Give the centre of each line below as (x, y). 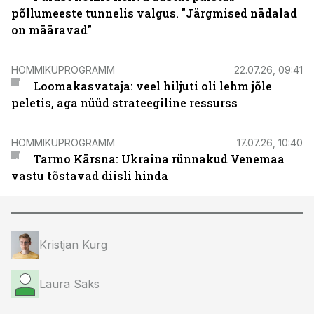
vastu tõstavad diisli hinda (90, 176)
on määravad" (52, 30)
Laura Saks (69, 284)
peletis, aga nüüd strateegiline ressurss (124, 103)
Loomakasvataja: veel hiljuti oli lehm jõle (152, 86)
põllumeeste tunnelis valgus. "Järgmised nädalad (154, 13)
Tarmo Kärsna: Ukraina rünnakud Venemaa (159, 159)
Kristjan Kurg (73, 245)
